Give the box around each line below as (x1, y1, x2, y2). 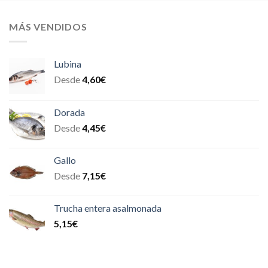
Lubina (53, 57, 81, 69)
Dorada (53, 106, 85, 118)
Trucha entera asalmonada (53, 202, 162, 214)
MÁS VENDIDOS (8, 21, 87, 33)
